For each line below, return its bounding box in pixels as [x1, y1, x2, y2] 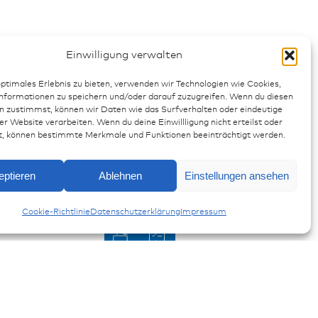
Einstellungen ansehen [184, 169, 289, 182]
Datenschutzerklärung [89, 208, 180, 216]
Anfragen [182, 114, 230, 125]
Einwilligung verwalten [65, 50, 182, 60]
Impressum [180, 208, 226, 216]
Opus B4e [55, 160, 103, 171]
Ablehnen [99, 169, 143, 182]
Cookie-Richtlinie [21, 208, 90, 216]
